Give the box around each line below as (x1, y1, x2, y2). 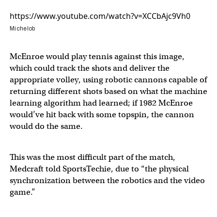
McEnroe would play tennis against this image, (10, 51, 185, 62)
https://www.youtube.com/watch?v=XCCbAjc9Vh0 (10, 11, 190, 21)
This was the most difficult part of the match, (10, 152, 175, 162)
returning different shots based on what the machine (10, 86, 207, 96)
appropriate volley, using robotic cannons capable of (10, 75, 207, 85)
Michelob (10, 25, 35, 32)
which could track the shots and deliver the (10, 63, 170, 73)
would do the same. (10, 121, 83, 131)
